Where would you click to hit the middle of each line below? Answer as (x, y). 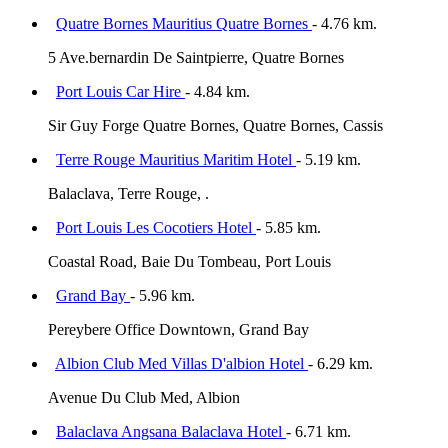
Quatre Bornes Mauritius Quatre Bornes (184, 23)
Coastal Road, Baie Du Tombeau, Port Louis (189, 261)
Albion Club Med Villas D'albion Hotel (181, 363)
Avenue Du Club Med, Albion (144, 397)
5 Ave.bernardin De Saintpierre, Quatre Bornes (196, 57)
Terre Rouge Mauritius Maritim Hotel (176, 159)
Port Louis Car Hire (120, 91)
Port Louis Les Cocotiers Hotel (156, 227)
